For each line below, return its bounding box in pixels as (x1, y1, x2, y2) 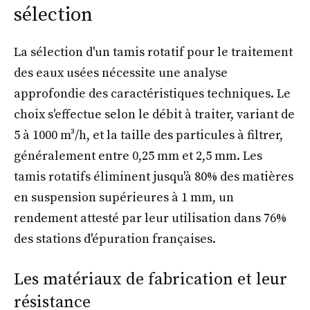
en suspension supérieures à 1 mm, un (14, 189, 234, 206)
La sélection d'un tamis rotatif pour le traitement (14, 44, 293, 60)
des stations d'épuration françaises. (14, 230, 216, 247)
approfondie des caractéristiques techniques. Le (14, 85, 291, 102)
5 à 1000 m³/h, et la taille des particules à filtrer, (14, 127, 283, 143)
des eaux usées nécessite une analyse (14, 64, 228, 81)
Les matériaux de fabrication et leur (14, 268, 287, 290)
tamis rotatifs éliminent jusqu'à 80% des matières (14, 168, 293, 185)
